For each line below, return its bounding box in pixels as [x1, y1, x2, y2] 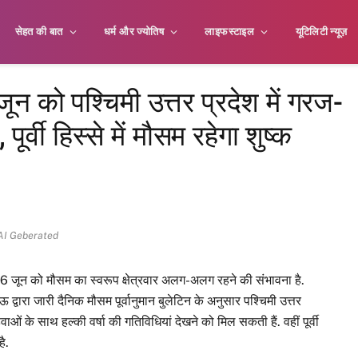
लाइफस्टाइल [205, 26, 255, 38]
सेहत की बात [14, 26, 63, 38]
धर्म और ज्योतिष [104, 26, 164, 38]
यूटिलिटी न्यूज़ [295, 26, 348, 38]
